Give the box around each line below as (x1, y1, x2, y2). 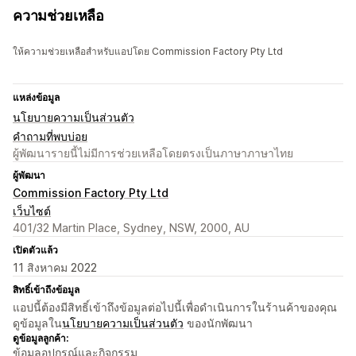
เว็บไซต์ (13, 204, 51, 219)
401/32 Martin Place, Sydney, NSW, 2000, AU (13, 221, 250, 235)
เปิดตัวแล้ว (13, 244, 58, 257)
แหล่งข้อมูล (13, 91, 60, 104)
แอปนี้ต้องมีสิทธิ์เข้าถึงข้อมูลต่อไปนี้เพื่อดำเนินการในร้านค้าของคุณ (13, 300, 337, 315)
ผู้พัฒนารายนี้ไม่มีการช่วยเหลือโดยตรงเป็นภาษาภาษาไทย (13, 146, 293, 161)
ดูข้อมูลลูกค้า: (13, 332, 68, 345)
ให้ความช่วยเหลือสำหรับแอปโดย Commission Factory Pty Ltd (13, 45, 283, 58)
